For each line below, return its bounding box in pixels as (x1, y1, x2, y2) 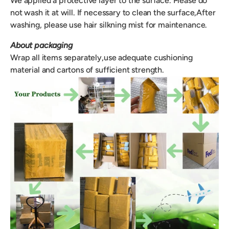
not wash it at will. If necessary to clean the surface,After (10, 8, 216, 18)
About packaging (10, 40, 73, 51)
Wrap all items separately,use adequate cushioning (10, 53, 193, 63)
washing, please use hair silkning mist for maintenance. (10, 20, 208, 30)
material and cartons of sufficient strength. (10, 65, 166, 75)
